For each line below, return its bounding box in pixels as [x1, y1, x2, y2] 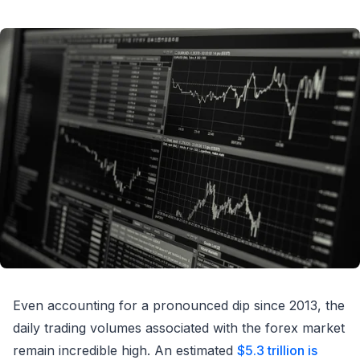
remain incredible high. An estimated [13, 342, 237, 358]
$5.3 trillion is [237, 342, 317, 358]
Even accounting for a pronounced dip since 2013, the [13, 297, 345, 313]
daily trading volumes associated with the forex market [13, 319, 345, 336]
